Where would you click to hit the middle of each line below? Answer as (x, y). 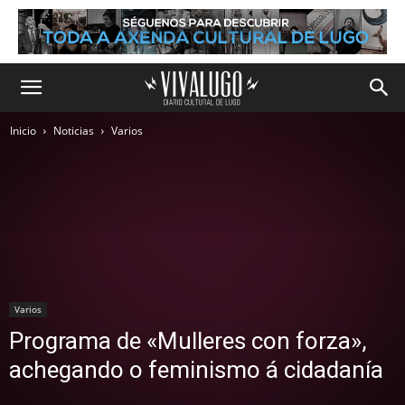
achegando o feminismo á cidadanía (196, 370)
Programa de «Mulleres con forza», (188, 341)
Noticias (74, 131)
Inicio (23, 131)
